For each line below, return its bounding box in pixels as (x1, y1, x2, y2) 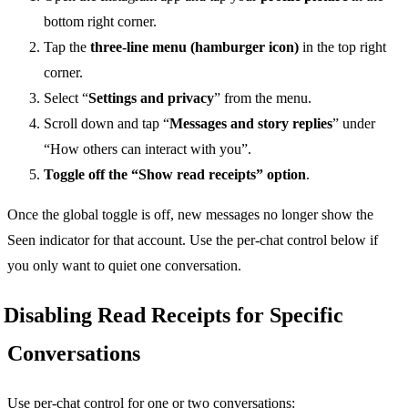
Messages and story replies (169, 115, 332, 131)
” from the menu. (214, 89, 311, 106)
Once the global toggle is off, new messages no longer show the (7, 206, 373, 222)
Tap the (44, 38, 90, 55)
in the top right (299, 38, 386, 55)
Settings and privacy (88, 89, 214, 106)
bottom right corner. (44, 13, 157, 29)
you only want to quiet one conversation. (7, 257, 241, 273)
